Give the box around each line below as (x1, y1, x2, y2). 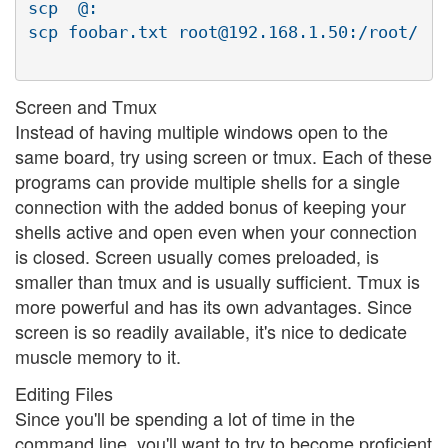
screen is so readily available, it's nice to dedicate (15, 317, 407, 344)
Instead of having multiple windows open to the (15, 117, 388, 144)
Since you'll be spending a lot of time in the (15, 405, 355, 432)
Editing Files (15, 380, 113, 407)
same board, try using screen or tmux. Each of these (15, 142, 432, 169)
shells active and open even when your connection (15, 217, 417, 244)
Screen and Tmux (15, 92, 157, 119)
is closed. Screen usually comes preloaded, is (15, 242, 379, 269)
